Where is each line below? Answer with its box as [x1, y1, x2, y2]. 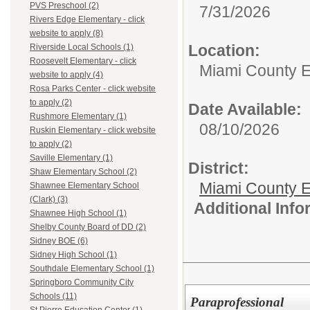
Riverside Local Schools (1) [30, 42, 134, 53]
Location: [188, 42, 260, 60]
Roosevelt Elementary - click [30, 56, 136, 66]
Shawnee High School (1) [30, 208, 127, 219]
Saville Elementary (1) [30, 153, 113, 163]
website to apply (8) [30, 28, 103, 39]
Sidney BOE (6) [30, 236, 88, 246]
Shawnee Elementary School [30, 181, 139, 191]
